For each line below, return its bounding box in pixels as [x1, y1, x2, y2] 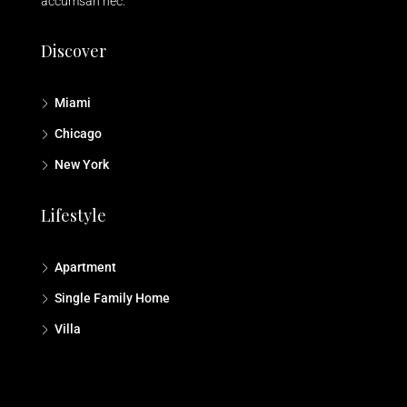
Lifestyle [41, 204, 106, 227]
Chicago [55, 126, 102, 142]
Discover [41, 40, 106, 63]
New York [55, 157, 109, 173]
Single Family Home [55, 291, 170, 306]
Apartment [55, 260, 116, 275]
